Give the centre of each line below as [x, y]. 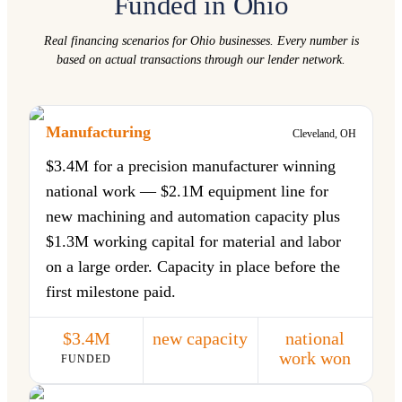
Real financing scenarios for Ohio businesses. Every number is [201, 41]
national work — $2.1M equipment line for [187, 191]
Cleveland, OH [324, 134]
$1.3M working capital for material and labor [193, 241]
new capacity [201, 338]
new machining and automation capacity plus [193, 216]
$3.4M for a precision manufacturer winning [191, 166]
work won [315, 358]
